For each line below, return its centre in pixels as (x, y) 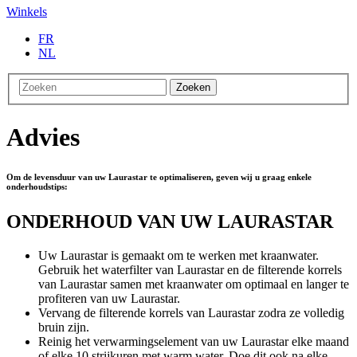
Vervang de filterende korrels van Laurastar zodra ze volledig (191, 312)
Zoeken (193, 88)
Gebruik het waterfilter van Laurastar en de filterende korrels (190, 269)
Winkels (27, 11)
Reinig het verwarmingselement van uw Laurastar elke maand (194, 341)
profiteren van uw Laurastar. (109, 298)
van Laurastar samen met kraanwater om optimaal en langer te (194, 284)
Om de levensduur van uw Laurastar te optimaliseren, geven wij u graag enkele (159, 177)
